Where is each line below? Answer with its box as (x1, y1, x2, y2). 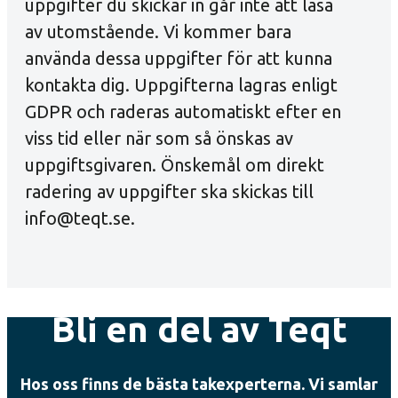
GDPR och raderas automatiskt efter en (25, 101, 341, 122)
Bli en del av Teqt (51, 309, 347, 350)
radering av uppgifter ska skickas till (25, 181, 314, 202)
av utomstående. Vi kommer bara (25, 21, 291, 42)
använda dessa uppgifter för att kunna (25, 48, 332, 68)
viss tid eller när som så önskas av (25, 128, 293, 148)
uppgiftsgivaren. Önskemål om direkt (25, 155, 324, 175)
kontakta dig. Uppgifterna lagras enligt (25, 75, 338, 95)
